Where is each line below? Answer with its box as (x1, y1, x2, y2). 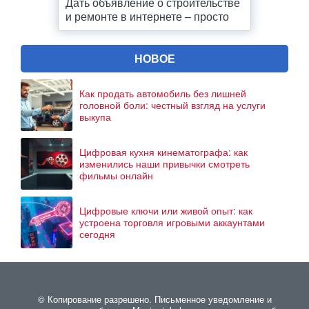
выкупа (79, 110, 111, 123)
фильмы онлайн (79, 168, 153, 182)
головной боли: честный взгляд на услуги (79, 98, 266, 112)
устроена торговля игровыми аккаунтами (79, 215, 265, 229)
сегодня (79, 227, 115, 241)
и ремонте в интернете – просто (66, 8, 229, 24)
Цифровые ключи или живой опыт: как (79, 203, 252, 217)
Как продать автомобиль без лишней (79, 86, 246, 100)
